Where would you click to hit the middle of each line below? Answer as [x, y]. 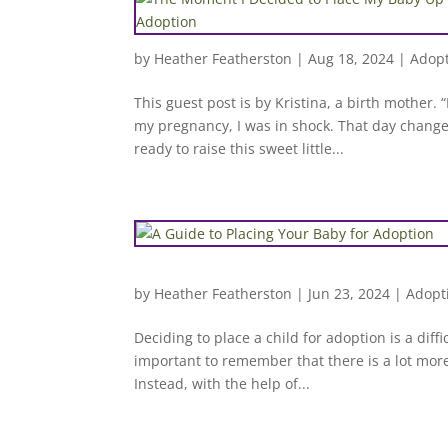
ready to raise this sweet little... [239, 148]
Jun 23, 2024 [349, 293]
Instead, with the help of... [222, 383]
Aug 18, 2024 [351, 58]
